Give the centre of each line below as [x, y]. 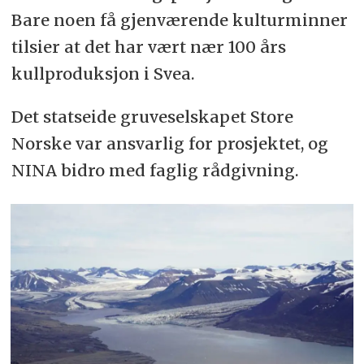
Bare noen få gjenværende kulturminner [179, 19]
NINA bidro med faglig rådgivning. [155, 170]
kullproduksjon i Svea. [103, 73]
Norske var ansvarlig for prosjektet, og [169, 143]
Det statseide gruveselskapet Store [152, 116]
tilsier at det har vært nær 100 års [148, 46]
